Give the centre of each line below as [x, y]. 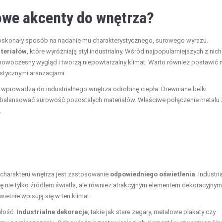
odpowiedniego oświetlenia [153, 174]
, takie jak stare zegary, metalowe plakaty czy [152, 212]
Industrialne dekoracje [52, 212]
